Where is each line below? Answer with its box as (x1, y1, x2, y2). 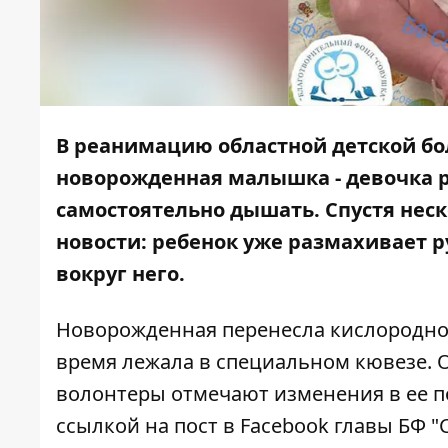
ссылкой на (56, 412, 174, 440)
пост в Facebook (174, 412, 329, 440)
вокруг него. (56, 260, 185, 288)
